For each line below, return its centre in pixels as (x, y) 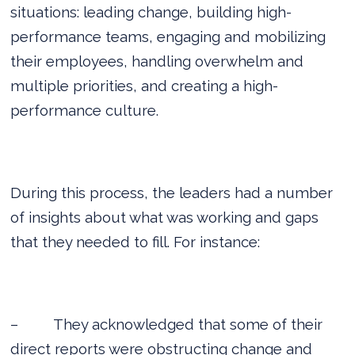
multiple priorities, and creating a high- (145, 85)
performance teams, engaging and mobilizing (168, 36)
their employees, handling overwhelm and (157, 61)
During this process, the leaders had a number (172, 192)
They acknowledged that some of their (188, 324)
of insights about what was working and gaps (165, 217)
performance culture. (85, 110)
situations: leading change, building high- (151, 11)
